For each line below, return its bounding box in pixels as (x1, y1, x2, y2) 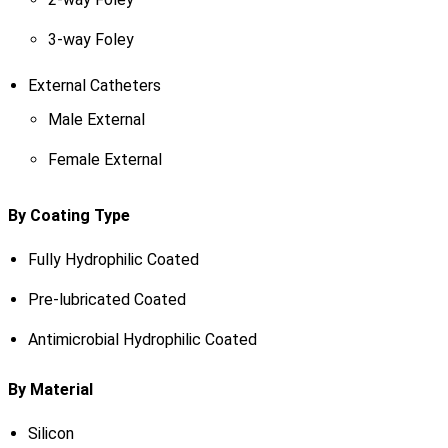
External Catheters (27, 76, 161, 96)
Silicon (27, 424, 74, 444)
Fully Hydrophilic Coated (27, 250, 199, 270)
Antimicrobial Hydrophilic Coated (27, 330, 257, 350)
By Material (7, 380, 93, 400)
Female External (47, 150, 162, 170)
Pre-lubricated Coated (27, 290, 186, 310)
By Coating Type (7, 206, 130, 226)
